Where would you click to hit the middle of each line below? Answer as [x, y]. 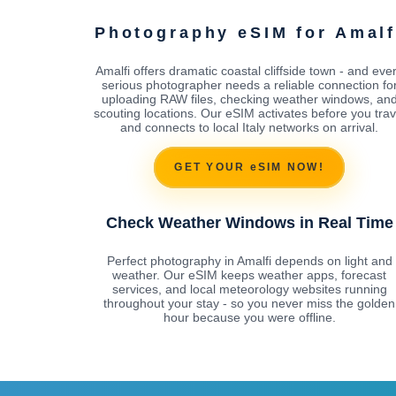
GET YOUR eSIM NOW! [249, 168]
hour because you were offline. [249, 317]
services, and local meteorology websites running [249, 289]
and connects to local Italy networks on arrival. [249, 127]
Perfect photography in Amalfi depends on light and [249, 260]
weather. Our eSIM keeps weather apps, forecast [249, 274]
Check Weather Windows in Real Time [249, 222]
